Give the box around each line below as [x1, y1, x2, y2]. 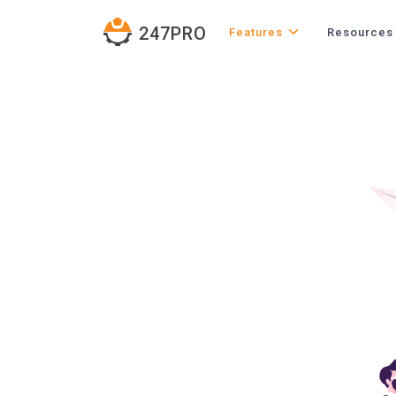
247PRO [139, 23, 207, 44]
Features [229, 26, 283, 39]
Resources [327, 26, 393, 39]
